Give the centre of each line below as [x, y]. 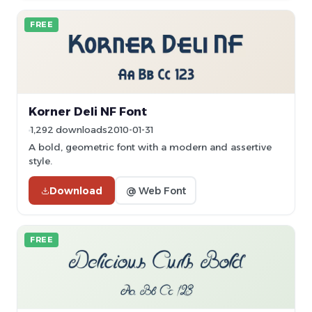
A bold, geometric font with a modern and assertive [150, 147]
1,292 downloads [69, 130]
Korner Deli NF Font [88, 111]
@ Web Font [156, 190]
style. [40, 161]
